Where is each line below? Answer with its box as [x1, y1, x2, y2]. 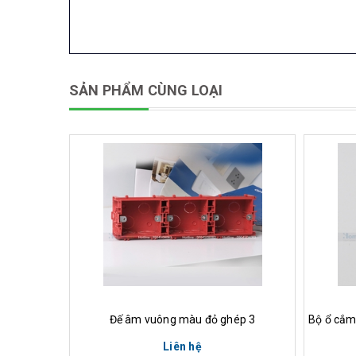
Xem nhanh [153, 291, 211, 304]
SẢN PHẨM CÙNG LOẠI [69, 82, 223, 99]
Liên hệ [163, 340, 202, 353]
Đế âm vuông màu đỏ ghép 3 [109, 313, 256, 326]
